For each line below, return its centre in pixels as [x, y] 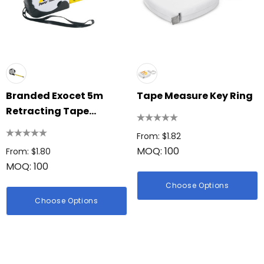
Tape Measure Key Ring [195, 96]
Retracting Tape [47, 111]
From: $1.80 [28, 151]
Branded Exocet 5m [55, 96]
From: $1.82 [159, 136]
